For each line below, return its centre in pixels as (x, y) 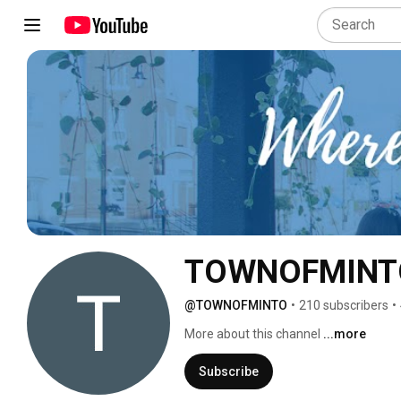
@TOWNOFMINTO (236, 305)
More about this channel (252, 333)
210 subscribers (344, 305)
